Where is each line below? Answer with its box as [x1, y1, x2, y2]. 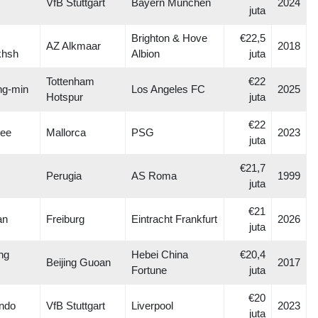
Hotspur [46, 91, 83, 103]
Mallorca [46, 126, 86, 138]
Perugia [46, 170, 82, 182]
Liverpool [131, 300, 173, 312]
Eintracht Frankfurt [131, 213, 217, 225]
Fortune [131, 264, 167, 276]
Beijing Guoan [46, 256, 111, 268]
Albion [131, 48, 160, 60]
